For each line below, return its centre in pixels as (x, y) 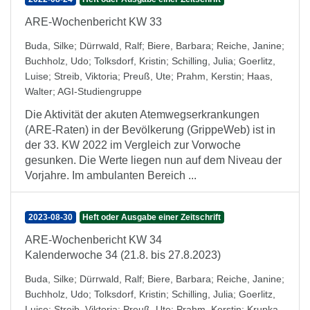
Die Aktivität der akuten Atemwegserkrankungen (142, 115)
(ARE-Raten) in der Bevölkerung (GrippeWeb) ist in (150, 130)
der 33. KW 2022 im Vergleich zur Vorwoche (133, 145)
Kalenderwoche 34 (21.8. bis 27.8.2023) (123, 255)
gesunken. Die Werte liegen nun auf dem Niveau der (153, 160)
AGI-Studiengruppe (100, 91)
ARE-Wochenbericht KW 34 (93, 240)
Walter (39, 91)
